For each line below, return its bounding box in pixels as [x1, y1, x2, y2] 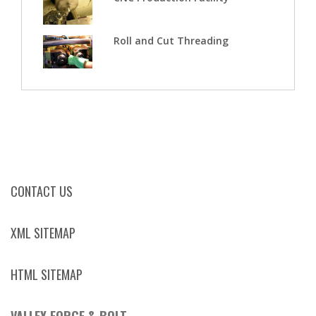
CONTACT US [11, 182, 73, 201]
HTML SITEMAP [11, 265, 83, 284]
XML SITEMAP [11, 224, 75, 243]
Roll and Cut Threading [114, 34, 229, 48]
